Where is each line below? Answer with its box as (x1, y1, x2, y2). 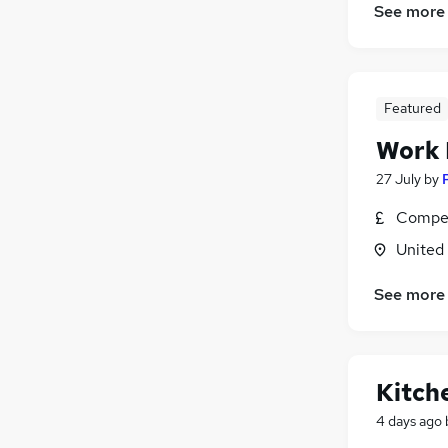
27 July (376, 169, 421, 188)
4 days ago (376, 412, 442, 431)
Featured (383, 98, 441, 117)
